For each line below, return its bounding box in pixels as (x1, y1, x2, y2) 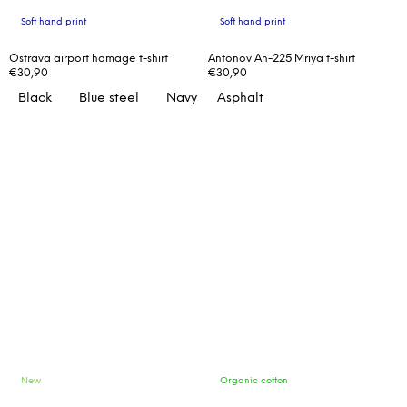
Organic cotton (220, 375, 289, 386)
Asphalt (217, 92, 263, 106)
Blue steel (79, 92, 139, 106)
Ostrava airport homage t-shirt (9, 53, 168, 65)
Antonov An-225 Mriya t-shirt (208, 53, 355, 65)
